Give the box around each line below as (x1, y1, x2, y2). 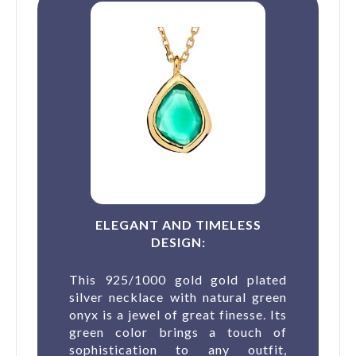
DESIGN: (150, 234, 206, 250)
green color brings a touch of (69, 323, 287, 339)
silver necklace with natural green (69, 288, 287, 304)
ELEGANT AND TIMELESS (95, 216, 261, 232)
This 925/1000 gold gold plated (69, 271, 287, 287)
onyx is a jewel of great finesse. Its (69, 306, 287, 322)
